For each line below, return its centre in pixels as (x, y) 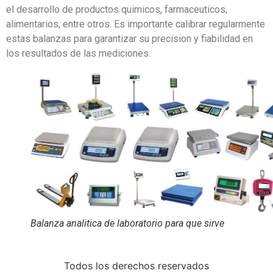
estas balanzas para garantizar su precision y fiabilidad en (129, 39)
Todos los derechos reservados (136, 265)
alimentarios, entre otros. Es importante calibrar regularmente (136, 24)
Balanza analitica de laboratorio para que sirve (127, 223)
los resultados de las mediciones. (78, 54)
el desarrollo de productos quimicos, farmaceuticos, (117, 10)
